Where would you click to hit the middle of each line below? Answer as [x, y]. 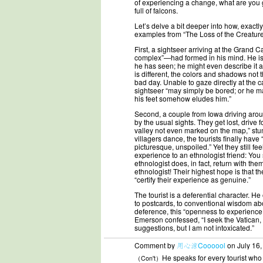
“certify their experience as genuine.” [193, 179]
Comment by [156, 245]
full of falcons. [156, 10]
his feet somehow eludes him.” [183, 98]
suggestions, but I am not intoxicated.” [194, 227]
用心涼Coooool [201, 245]
